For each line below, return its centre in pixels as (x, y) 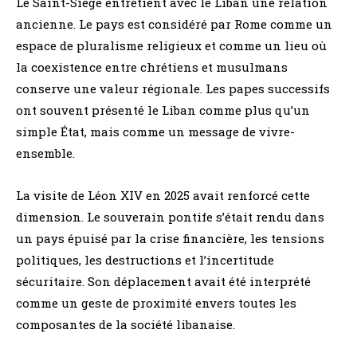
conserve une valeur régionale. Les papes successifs (173, 89)
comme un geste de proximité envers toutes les (156, 303)
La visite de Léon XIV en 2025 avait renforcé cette (163, 196)
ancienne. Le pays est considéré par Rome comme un (174, 24)
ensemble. (45, 153)
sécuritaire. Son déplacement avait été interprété (163, 282)
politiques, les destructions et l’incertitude (145, 260)
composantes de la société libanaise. (126, 325)
